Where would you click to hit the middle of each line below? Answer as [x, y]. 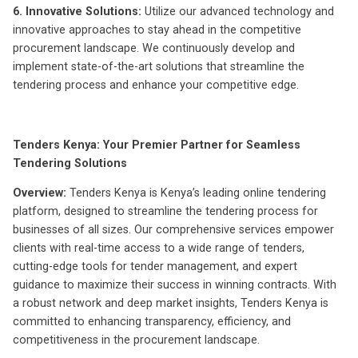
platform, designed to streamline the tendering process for [165, 212]
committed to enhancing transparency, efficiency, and [152, 322]
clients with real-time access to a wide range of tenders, [159, 249]
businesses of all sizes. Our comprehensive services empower [173, 230]
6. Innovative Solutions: [77, 11]
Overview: [40, 193]
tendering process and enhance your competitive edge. [156, 85]
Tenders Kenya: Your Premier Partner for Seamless [157, 145]
